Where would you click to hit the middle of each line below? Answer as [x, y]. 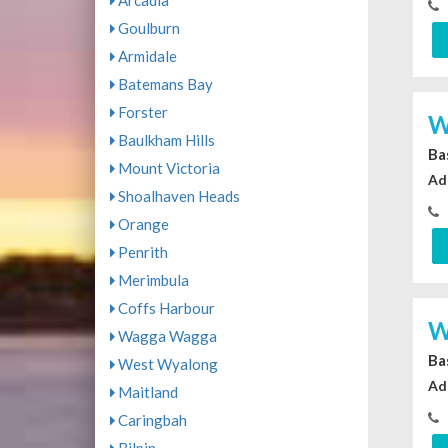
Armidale [145, 56]
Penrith [141, 252]
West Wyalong [166, 364]
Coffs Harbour [164, 308]
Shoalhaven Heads [177, 196]
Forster [141, 112]
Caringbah [150, 420]
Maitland [146, 392]
